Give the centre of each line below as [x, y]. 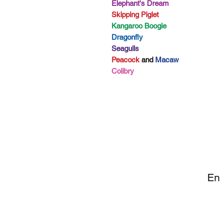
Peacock [125, 59]
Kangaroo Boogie [139, 26]
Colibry [123, 71]
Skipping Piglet [135, 14]
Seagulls [125, 48]
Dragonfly [127, 37]
